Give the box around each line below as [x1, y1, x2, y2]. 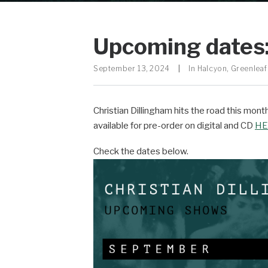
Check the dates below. [93, 146, 188, 157]
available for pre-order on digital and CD [93, 120, 255, 131]
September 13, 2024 [93, 64, 170, 73]
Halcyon [197, 64, 227, 73]
